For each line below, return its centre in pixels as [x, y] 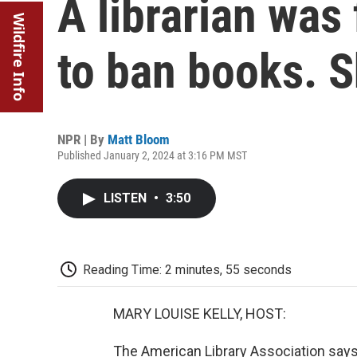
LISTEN [127, 198]
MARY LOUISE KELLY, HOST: [200, 313]
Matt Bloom [139, 139]
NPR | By [82, 139]
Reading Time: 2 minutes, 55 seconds [187, 270]
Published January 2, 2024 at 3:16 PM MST [152, 155]
